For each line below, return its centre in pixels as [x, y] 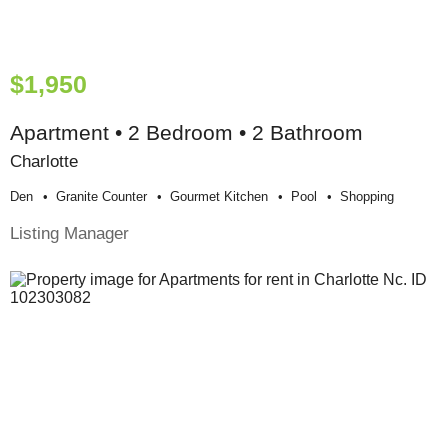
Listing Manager [69, 232]
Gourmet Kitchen [219, 196]
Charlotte [44, 160]
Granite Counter [101, 196]
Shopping [367, 196]
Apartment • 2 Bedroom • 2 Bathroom [186, 132]
